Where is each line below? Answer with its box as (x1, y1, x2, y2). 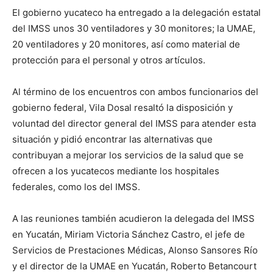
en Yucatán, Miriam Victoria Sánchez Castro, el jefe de (12, 229, 245, 241)
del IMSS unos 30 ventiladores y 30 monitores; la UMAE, (12, 23, 255, 35)
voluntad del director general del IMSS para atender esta (12, 118, 256, 130)
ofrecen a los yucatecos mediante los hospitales (12, 165, 219, 177)
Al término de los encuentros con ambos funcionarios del (12, 86, 258, 98)
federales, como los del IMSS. (12, 181, 140, 193)
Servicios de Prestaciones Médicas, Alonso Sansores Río (12, 244, 258, 257)
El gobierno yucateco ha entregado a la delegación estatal (12, 7, 261, 19)
